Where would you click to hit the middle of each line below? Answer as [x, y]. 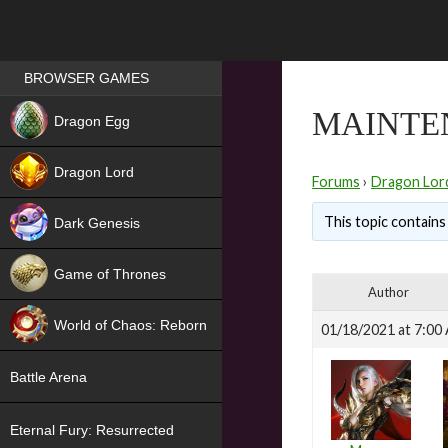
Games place [64, 69]
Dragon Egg [92, 121]
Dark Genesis [97, 223]
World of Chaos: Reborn [130, 325]
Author [388, 292]
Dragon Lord [96, 172]
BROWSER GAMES [86, 78]
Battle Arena [48, 377]
